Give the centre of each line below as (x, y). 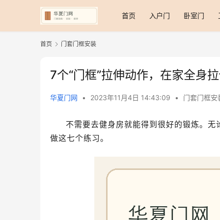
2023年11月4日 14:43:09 (131, 98)
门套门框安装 (79, 44)
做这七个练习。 (79, 138)
